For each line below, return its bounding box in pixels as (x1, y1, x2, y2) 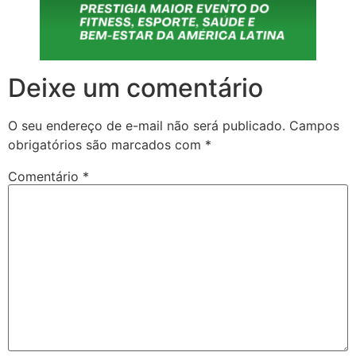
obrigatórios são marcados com (8, 137, 205, 153)
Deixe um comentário (8, 72, 263, 104)
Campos (289, 118, 339, 134)
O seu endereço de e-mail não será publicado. (8, 118, 285, 134)
